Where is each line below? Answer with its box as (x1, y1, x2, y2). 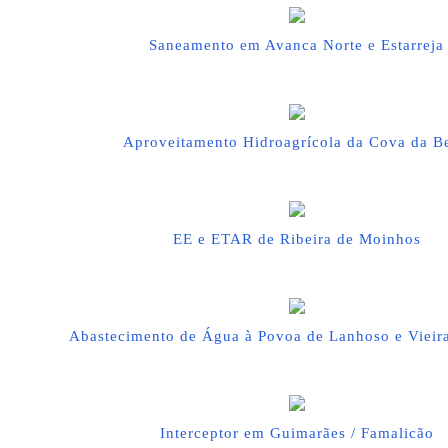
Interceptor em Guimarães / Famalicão (159, 425, 434, 441)
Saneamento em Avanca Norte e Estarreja (149, 37, 444, 53)
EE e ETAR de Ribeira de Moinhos (172, 231, 421, 247)
